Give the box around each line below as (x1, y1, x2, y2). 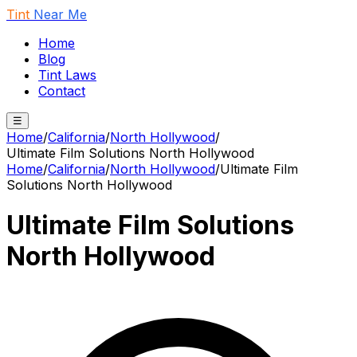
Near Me (33, 6, 87, 22)
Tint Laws (38, 67, 96, 83)
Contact (38, 83, 85, 99)
